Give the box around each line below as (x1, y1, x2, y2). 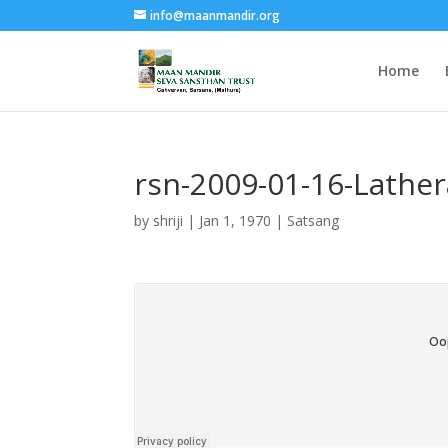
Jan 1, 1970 (199, 211, 272, 230)
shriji (153, 211, 184, 230)
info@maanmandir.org (150, 7, 281, 24)
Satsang (287, 211, 340, 230)
